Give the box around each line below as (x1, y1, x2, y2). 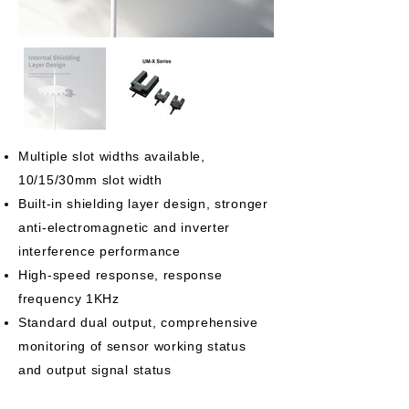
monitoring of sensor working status (18, 339, 246, 353)
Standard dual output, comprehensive (18, 315, 258, 330)
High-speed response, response (18, 267, 223, 282)
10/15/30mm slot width (18, 173, 163, 187)
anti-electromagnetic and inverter (18, 220, 231, 235)
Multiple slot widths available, (18, 149, 205, 163)
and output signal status (18, 362, 172, 377)
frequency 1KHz (18, 291, 120, 306)
